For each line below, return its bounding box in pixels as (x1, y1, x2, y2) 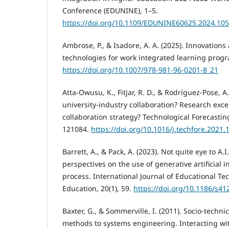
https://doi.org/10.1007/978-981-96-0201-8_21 (62, 64, 218, 75)
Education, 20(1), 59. (62, 183, 133, 193)
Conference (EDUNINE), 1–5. (62, 5, 158, 15)
